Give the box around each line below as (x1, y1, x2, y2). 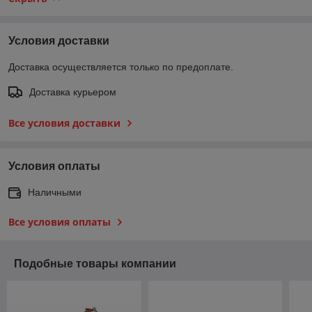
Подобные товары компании (14, 257, 176, 270)
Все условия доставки (8, 116, 120, 130)
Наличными (28, 186, 81, 198)
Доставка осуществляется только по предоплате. (8, 61, 233, 72)
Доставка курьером (29, 86, 116, 97)
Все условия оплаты (8, 214, 111, 228)
